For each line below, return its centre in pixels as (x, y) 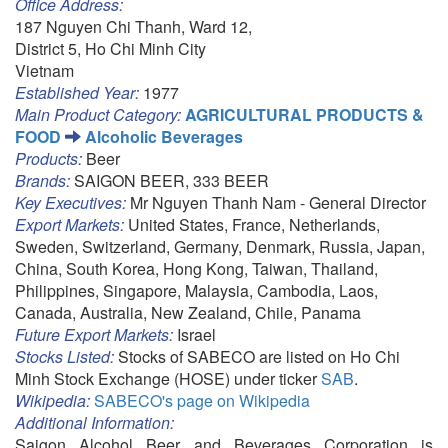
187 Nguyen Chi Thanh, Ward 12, (133, 26)
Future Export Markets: (96, 334)
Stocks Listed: (66, 356)
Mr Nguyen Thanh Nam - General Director (276, 202)
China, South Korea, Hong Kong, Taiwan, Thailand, (196, 268)
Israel (196, 334)
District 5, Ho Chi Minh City (110, 48)
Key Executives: (70, 202)
